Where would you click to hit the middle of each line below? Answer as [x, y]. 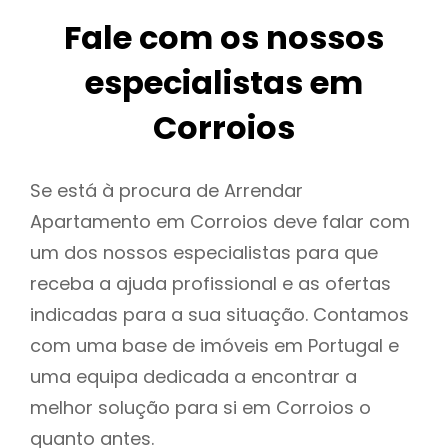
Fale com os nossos [224, 38]
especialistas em [224, 83]
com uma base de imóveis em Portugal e [214, 346]
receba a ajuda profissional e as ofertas [210, 284]
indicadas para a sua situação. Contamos [219, 315]
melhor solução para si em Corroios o [200, 408]
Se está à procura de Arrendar [166, 191]
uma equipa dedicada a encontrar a [193, 377]
